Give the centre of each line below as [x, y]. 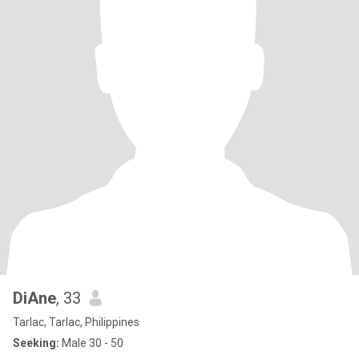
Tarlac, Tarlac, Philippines [76, 322]
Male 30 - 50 [91, 343]
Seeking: [36, 343]
